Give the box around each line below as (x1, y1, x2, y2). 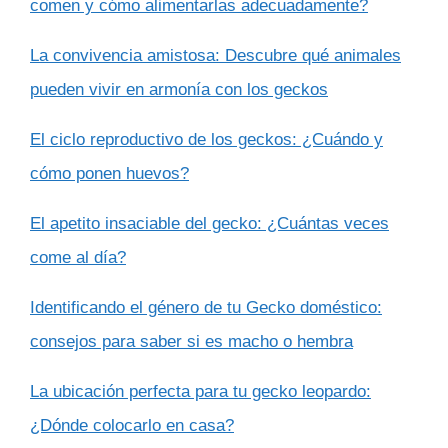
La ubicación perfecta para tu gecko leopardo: (30, 382, 371, 402)
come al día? (30, 248, 126, 268)
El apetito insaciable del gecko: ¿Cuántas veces (30, 214, 389, 234)
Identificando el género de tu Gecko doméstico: (30, 298, 382, 318)
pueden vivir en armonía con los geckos (30, 80, 328, 100)
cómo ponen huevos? (30, 164, 189, 184)
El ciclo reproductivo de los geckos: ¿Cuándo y (30, 130, 383, 150)
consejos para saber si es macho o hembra (30, 332, 353, 352)
